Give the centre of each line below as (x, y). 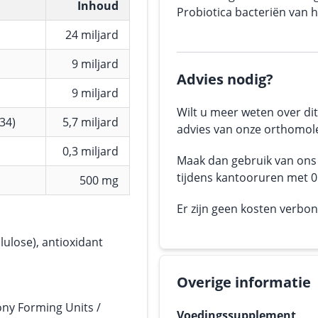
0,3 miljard (91, 151)
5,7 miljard (91, 122)
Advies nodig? (225, 79)
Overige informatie (244, 282)
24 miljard (92, 35)
